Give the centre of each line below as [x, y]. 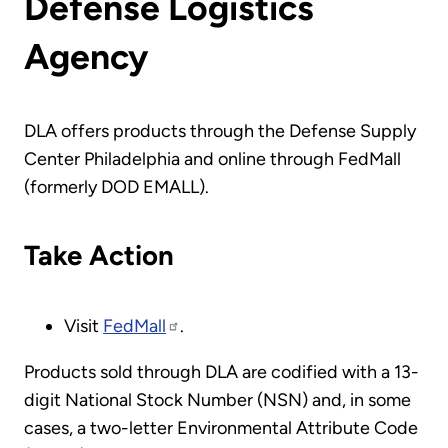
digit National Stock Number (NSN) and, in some [217, 400]
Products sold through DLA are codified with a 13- [221, 372]
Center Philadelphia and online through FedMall [212, 158]
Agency [90, 57]
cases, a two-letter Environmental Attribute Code [221, 428]
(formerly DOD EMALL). [118, 186]
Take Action [99, 256]
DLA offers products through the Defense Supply [220, 130]
